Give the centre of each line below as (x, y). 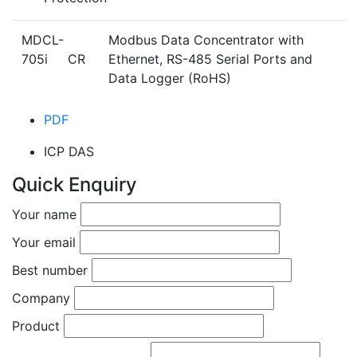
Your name (44, 215)
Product (36, 326)
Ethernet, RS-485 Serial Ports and (210, 59)
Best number (50, 271)
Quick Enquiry (75, 185)
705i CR (55, 59)
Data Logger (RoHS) (170, 78)
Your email (44, 243)
